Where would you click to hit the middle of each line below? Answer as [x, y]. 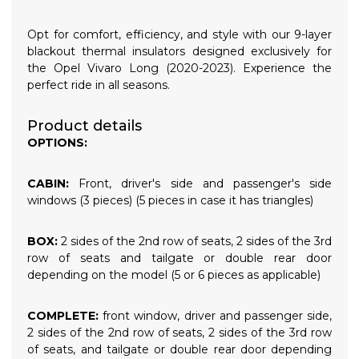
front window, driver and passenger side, [218, 315]
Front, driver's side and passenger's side [200, 183]
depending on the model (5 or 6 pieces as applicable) [174, 274]
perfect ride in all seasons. [99, 85]
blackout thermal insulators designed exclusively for [179, 51]
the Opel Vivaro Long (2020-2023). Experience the [179, 68]
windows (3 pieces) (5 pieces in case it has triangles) [170, 200]
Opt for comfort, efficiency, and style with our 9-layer [179, 34]
